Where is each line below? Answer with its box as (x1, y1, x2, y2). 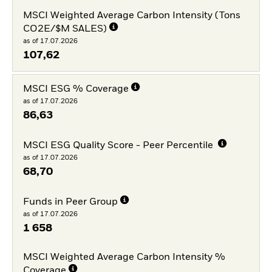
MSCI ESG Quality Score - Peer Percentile (22, 141, 216, 151)
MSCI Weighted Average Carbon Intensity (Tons (22, 11, 240, 21)
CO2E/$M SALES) (22, 24, 107, 35)
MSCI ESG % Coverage (22, 84, 129, 95)
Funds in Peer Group (22, 197, 118, 207)
